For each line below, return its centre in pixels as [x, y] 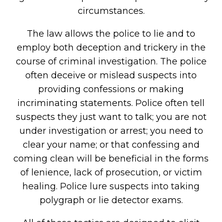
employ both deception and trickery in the [111, 48]
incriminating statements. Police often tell [111, 103]
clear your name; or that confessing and [111, 145]
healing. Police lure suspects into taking [111, 186]
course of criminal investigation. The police [111, 61]
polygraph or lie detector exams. [111, 200]
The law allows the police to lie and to [111, 34]
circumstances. [111, 11]
